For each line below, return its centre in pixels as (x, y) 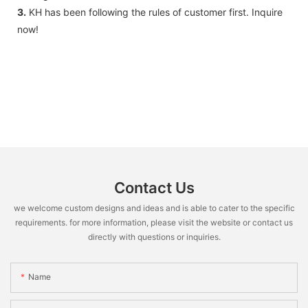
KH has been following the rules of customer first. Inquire (154, 12)
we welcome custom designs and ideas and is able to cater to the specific (154, 208)
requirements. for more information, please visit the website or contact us (154, 222)
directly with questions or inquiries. (154, 236)
